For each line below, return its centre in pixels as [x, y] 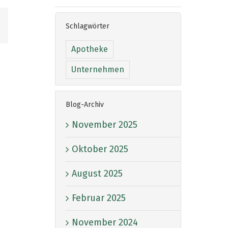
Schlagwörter [88, 26]
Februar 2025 [99, 198]
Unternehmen [98, 70]
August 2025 [97, 173]
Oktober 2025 [100, 149]
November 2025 [105, 124]
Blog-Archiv [85, 105]
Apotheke [90, 49]
